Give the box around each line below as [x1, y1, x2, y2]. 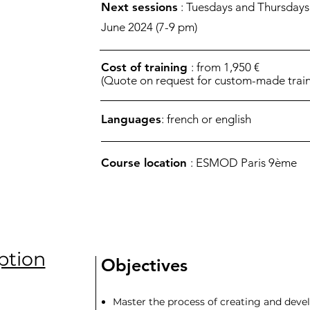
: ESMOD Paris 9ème [190, 156, 297, 170]
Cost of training [101, 60, 191, 74]
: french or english [161, 112, 251, 126]
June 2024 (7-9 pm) [101, 20, 197, 34]
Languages [101, 112, 161, 126]
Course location [101, 156, 190, 170]
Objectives [100, 255, 188, 275]
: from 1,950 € [191, 60, 259, 74]
